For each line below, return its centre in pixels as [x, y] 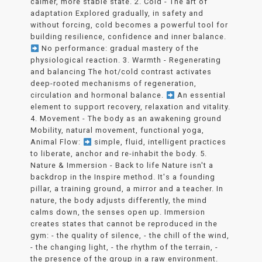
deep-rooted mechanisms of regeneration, [114, 84]
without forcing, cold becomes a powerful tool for [130, 25]
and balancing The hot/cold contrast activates [121, 72]
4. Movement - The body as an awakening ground [126, 119]
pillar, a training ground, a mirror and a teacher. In [127, 189]
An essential [201, 95]
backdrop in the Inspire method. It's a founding [123, 177]
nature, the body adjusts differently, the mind [119, 201]
